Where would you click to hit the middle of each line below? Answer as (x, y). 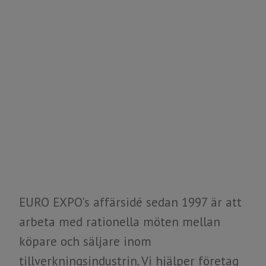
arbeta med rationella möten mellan (120, 221)
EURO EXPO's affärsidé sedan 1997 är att (130, 202)
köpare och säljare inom (85, 241)
